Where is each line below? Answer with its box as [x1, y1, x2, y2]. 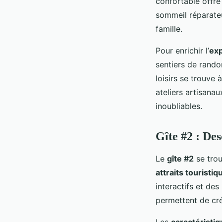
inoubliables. [156, 101, 202, 111]
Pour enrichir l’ [156, 45, 209, 55]
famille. [156, 23, 182, 34]
